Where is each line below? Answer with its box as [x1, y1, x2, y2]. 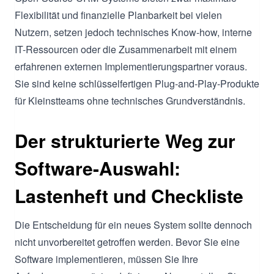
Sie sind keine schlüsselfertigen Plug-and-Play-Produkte [15, 76, 259, 91]
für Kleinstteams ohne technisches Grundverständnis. [15, 93, 245, 108]
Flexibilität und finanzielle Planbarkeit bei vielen [15, 7, 222, 22]
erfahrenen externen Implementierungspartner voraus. [15, 59, 247, 73]
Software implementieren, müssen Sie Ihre [15, 251, 198, 266]
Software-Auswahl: [15, 154, 180, 181]
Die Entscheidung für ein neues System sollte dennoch [15, 217, 252, 232]
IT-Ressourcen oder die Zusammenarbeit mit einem [15, 42, 237, 56]
